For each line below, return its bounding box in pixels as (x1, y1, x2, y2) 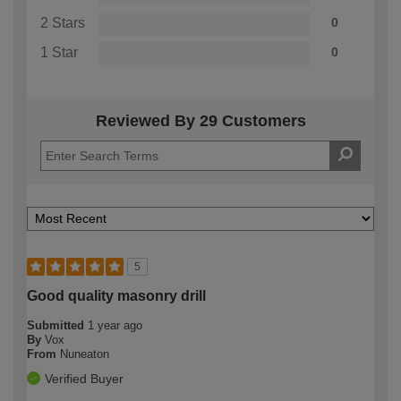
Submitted (27, 318, 88, 332)
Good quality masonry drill (27, 287, 206, 303)
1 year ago (88, 318, 142, 332)
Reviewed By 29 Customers (95, 111, 306, 130)
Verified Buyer (45, 371, 124, 386)
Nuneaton (60, 346, 109, 361)
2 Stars (40, 14, 85, 30)
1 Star (40, 44, 78, 60)
